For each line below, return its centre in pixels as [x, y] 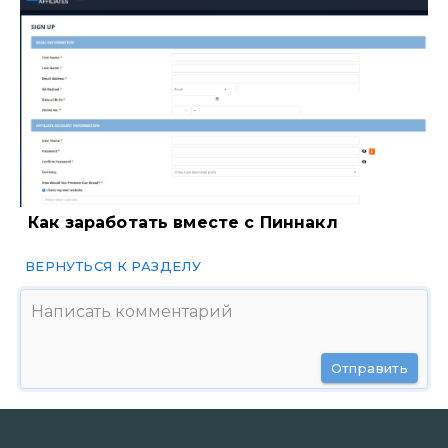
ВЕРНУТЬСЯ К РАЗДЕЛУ [113, 265]
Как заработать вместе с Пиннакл [183, 222]
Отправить [369, 367]
